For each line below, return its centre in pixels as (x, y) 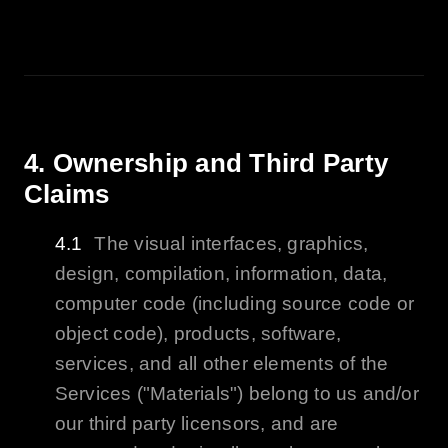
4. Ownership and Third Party (206, 162)
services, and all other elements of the (221, 363)
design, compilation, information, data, (221, 273)
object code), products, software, (197, 333)
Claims (66, 193)
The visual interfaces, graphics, (231, 243)
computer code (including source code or (234, 303)
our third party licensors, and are (196, 423)
